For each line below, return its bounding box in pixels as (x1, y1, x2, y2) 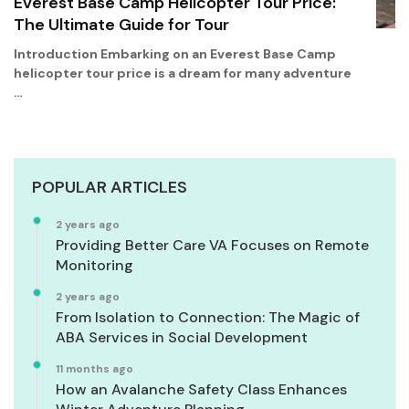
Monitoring (56, 256, 133, 276)
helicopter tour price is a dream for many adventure (14, 65, 351, 82)
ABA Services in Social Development (56, 328, 308, 348)
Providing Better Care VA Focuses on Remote (56, 236, 369, 256)
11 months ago (56, 362, 133, 377)
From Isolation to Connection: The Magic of (56, 308, 360, 328)
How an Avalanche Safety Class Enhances (56, 380, 347, 400)
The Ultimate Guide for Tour (14, 14, 229, 37)
